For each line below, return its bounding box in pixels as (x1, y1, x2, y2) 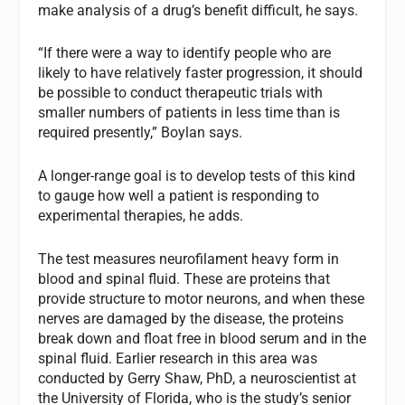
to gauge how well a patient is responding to (38, 187, 320, 205)
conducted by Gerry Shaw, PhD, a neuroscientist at (38, 369, 357, 387)
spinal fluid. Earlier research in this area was (38, 349, 318, 367)
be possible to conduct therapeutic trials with (38, 84, 324, 102)
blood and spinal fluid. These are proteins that (38, 269, 331, 287)
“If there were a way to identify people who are (38, 44, 332, 62)
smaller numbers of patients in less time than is (38, 104, 341, 122)
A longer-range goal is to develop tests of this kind (38, 167, 356, 185)
